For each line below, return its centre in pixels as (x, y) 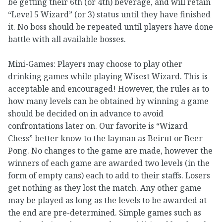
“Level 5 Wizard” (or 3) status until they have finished (109, 14)
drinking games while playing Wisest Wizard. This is (108, 77)
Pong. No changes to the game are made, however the (110, 151)
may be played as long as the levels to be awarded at (107, 200)
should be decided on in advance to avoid (86, 114)
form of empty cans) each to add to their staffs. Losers (109, 176)
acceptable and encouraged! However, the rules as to (109, 89)
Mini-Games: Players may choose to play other (95, 64)
